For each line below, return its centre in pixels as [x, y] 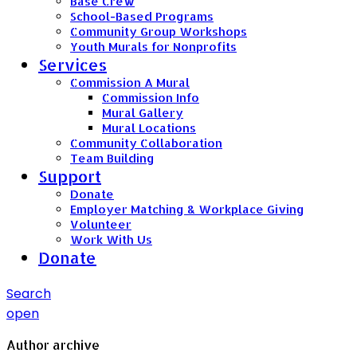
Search [29, 293]
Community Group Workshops [159, 31]
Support [70, 176]
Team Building [112, 158]
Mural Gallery [143, 112]
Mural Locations [149, 127]
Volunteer [101, 224]
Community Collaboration [146, 143]
